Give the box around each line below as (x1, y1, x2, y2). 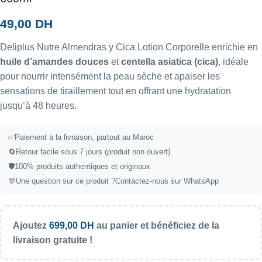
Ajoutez (13, 220, 49, 230)
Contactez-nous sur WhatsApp (115, 176, 219, 185)
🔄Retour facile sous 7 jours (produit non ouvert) (8, 147, 170, 156)
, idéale (218, 56, 249, 67)
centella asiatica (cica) (121, 56, 218, 67)
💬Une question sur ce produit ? (8, 176, 115, 185)
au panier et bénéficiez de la (94, 220, 219, 230)
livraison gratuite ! (13, 235, 92, 245)
